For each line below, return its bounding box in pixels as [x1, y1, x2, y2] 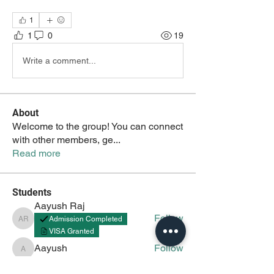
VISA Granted [49, 227, 94, 235]
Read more [12, 147, 61, 159]
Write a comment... [23, 55, 96, 65]
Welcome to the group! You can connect [12, 120, 183, 132]
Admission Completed [49, 215, 122, 223]
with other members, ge [12, 134, 113, 146]
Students [12, 187, 51, 198]
